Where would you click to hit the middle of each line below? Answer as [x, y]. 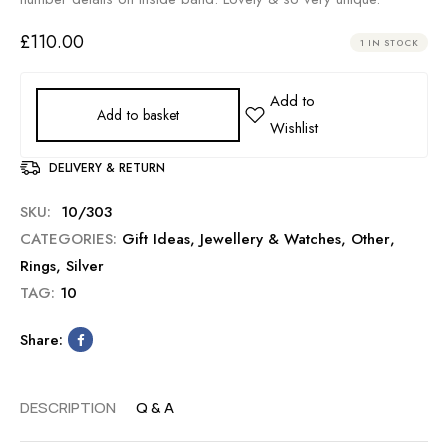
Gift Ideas [156, 238]
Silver [85, 265]
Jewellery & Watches [270, 238]
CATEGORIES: [68, 238]
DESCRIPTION [68, 407]
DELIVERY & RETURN [107, 167]
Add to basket [138, 114]
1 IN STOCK [389, 42]
